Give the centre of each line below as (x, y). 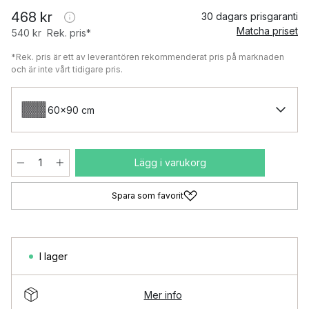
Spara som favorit (148, 196)
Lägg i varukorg (170, 162)
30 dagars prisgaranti (250, 16)
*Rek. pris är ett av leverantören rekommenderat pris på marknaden (148, 57)
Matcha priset (267, 31)
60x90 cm (71, 110)
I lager (53, 256)
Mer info (163, 295)
